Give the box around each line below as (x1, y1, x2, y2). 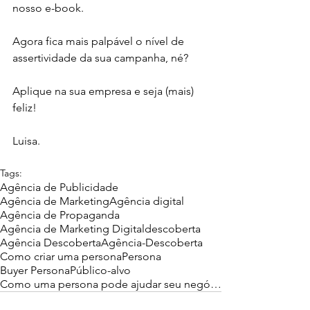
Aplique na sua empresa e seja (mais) (12, 84, 197, 98)
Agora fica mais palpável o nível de (12, 35, 187, 48)
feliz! (12, 101, 37, 115)
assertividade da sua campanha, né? (12, 51, 188, 65)
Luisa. (12, 134, 40, 148)
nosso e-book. (12, 1, 84, 15)
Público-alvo (70, 264, 131, 277)
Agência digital (109, 194, 184, 208)
